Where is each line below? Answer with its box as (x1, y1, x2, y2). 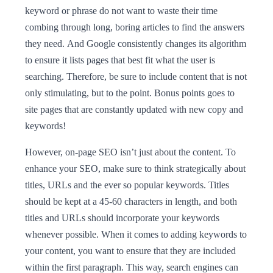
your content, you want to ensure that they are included (25, 245, 236, 256)
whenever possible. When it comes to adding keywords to (25, 229, 247, 239)
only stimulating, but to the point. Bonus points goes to (25, 87, 235, 98)
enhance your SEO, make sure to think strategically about (25, 163, 246, 174)
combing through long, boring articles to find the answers (25, 21, 244, 32)
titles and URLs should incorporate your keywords (25, 212, 219, 223)
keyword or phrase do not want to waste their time (25, 5, 218, 16)
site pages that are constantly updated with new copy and (25, 104, 243, 115)
